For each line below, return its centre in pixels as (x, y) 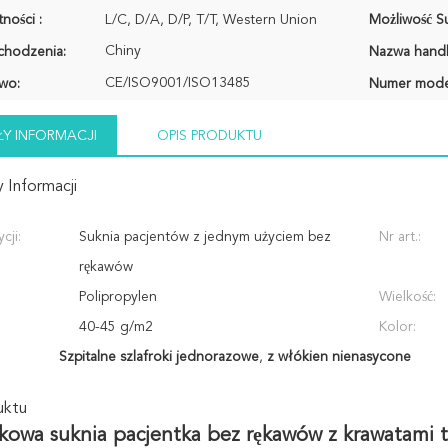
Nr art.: (400, 237)
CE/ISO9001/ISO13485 (178, 83)
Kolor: (397, 327)
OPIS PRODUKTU (209, 136)
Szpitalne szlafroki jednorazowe (158, 357)
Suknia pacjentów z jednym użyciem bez (205, 237)
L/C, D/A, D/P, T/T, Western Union (211, 20)
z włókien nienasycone (338, 357)
